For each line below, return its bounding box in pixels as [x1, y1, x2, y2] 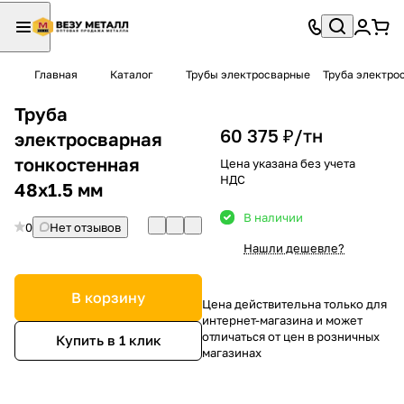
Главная [34, 68, 78, 81]
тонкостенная [14, 152, 140, 175]
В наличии [243, 209, 303, 225]
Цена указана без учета [220, 155, 355, 170]
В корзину [71, 288, 145, 307]
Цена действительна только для [202, 296, 387, 311]
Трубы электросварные [186, 68, 310, 81]
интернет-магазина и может [202, 312, 363, 327]
